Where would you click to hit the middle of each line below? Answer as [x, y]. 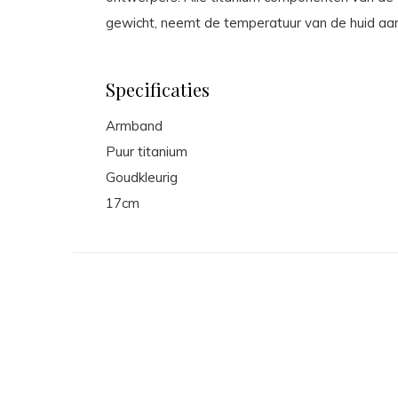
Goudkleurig [142, 177]
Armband [134, 126]
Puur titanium [147, 151]
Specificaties [158, 89]
